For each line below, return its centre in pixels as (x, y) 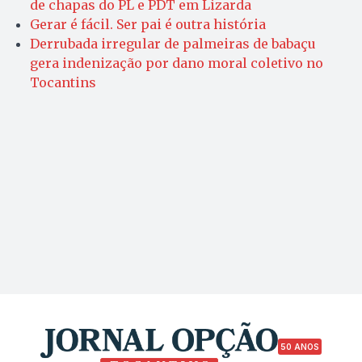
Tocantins (63, 82)
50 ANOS (300, 347)
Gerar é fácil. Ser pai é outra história (148, 24)
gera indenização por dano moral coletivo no (177, 63)
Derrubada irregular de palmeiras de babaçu (173, 43)
